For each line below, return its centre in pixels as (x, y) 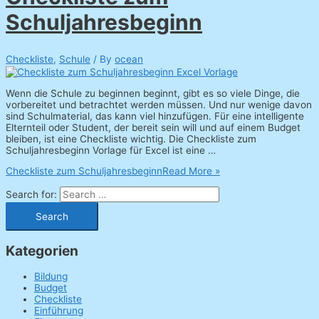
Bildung (51, 276)
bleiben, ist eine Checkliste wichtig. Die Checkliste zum (131, 138)
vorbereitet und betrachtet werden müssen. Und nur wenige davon (159, 104)
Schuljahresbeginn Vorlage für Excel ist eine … (111, 150)
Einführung (59, 310)
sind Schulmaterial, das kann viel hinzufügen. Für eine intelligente (155, 116)
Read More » (191, 171)
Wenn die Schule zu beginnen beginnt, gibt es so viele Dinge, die (153, 93)
